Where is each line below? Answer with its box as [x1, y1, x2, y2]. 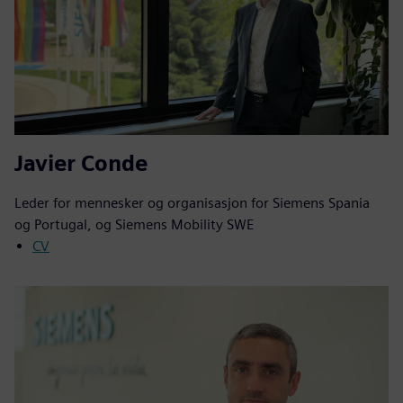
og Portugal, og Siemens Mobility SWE [14, 215, 254, 233]
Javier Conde [14, 149, 148, 176]
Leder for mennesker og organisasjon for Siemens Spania [14, 193, 370, 211]
